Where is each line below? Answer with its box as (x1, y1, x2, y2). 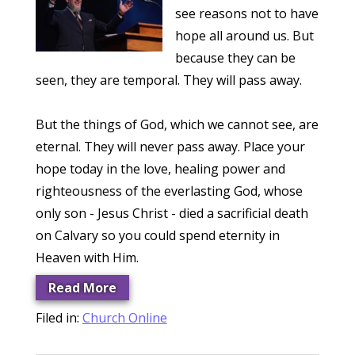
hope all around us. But (174, 27, 314, 44)
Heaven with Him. (35, 249, 139, 266)
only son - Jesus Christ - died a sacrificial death (35, 204, 308, 222)
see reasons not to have (174, 5, 319, 22)
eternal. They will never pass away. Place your (35, 138, 305, 155)
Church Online (82, 309, 167, 326)
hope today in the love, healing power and (35, 160, 285, 177)
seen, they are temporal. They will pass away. (35, 71, 302, 89)
